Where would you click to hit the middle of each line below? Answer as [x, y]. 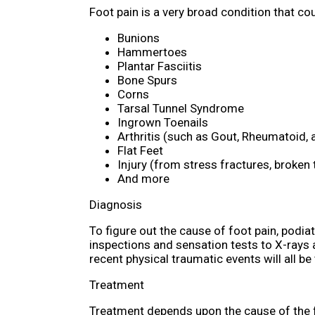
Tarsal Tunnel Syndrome [181, 109]
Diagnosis [116, 205]
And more [143, 179]
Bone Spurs [147, 81]
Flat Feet [140, 151]
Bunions [139, 38]
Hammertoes [152, 52]
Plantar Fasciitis [160, 66]
